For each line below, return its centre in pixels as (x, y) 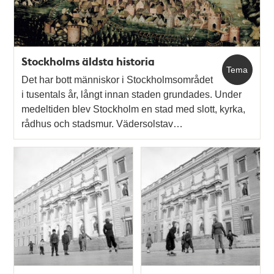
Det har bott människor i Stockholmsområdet (117, 80)
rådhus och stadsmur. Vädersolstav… (102, 124)
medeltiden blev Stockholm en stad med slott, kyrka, (134, 109)
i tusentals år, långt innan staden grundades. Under (132, 94)
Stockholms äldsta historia (88, 61)
